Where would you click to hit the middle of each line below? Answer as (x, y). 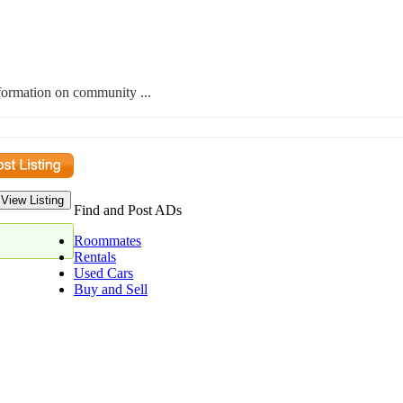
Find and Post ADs (128, 210)
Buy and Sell (111, 289)
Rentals (95, 257)
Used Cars (103, 273)
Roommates (107, 241)
